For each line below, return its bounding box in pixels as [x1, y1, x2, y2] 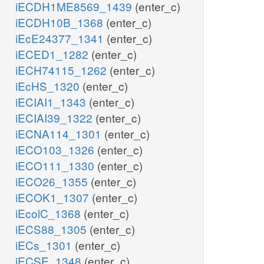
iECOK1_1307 [15, 189, 92, 206]
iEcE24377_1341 [15, 30, 107, 47]
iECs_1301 [15, 237, 75, 253]
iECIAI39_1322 [15, 110, 95, 126]
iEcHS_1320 [15, 78, 82, 94]
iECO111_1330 [15, 157, 97, 174]
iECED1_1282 [15, 46, 91, 62]
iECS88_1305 [15, 221, 90, 237]
